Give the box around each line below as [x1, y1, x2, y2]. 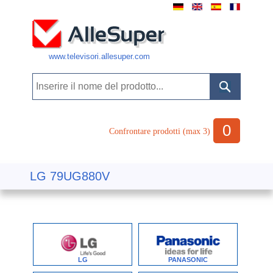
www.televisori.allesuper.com [49, 52, 150, 61]
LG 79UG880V [30, 169, 110, 183]
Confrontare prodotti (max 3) [109, 127, 210, 136]
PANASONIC [168, 255, 208, 263]
